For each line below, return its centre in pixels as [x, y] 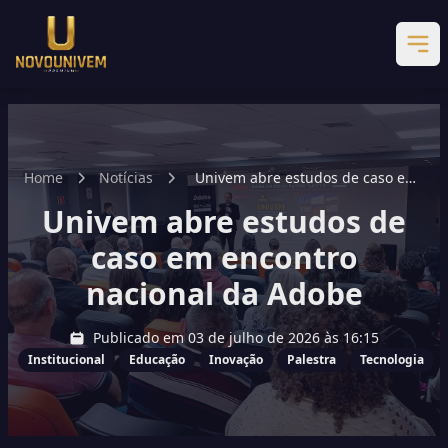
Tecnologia [392, 359]
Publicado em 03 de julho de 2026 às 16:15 [236, 337]
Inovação [236, 359]
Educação [157, 359]
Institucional [66, 359]
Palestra [311, 359]
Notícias [126, 177]
